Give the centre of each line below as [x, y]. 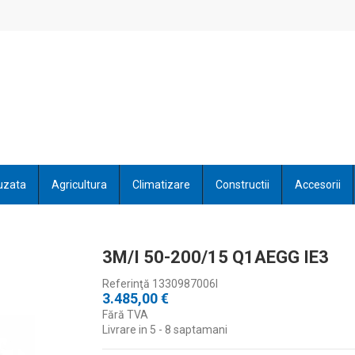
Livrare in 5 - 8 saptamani [164, 330]
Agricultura [79, 185]
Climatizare [161, 185]
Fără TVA [125, 315]
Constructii [242, 185]
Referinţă [126, 284]
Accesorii [317, 185]
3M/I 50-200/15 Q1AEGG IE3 [215, 257]
